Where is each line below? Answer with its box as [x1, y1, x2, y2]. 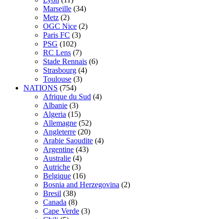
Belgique [43, 171, 71, 180]
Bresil [43, 189, 61, 197]
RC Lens [43, 48, 71, 57]
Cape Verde [43, 206, 79, 215]
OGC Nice [43, 22, 77, 30]
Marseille [43, 4, 71, 13]
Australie [43, 153, 71, 162]
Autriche [43, 162, 70, 171]
